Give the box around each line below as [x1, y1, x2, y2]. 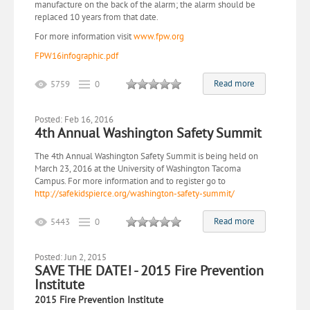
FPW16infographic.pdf [35, 50, 118, 62]
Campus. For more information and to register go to [35, 175, 226, 187]
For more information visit [35, 30, 134, 42]
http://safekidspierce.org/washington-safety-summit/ [35, 188, 235, 199]
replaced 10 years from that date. [35, 11, 158, 23]
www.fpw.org [134, 30, 184, 42]
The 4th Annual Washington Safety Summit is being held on [35, 150, 258, 162]
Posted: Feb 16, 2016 [35, 113, 113, 125]
